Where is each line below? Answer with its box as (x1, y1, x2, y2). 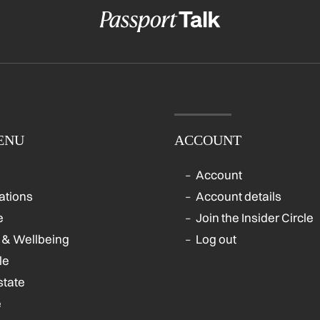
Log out (196, 231, 236, 247)
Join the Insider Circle (196, 210, 314, 226)
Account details (196, 189, 281, 204)
